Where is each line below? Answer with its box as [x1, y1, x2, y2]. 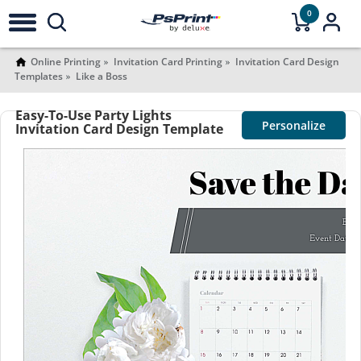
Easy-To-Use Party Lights [15, 106, 172, 124]
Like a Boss [75, 69, 127, 83]
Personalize [262, 118, 326, 133]
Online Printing [30, 55, 101, 68]
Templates [14, 69, 63, 83]
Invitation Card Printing [113, 55, 222, 68]
